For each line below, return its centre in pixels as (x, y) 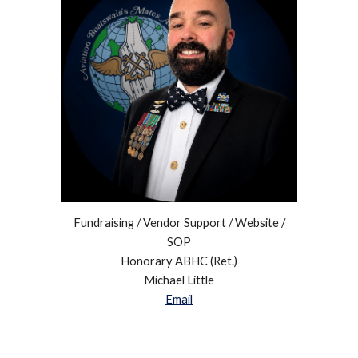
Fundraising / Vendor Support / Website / (179, 222)
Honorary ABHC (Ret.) (179, 261)
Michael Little (179, 280)
